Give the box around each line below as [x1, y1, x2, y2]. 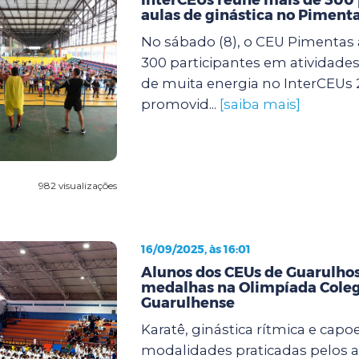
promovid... [140, 95, 220, 112]
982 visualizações [38, 179, 117, 192]
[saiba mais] [219, 95, 301, 112]
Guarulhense [140, 293, 235, 312]
